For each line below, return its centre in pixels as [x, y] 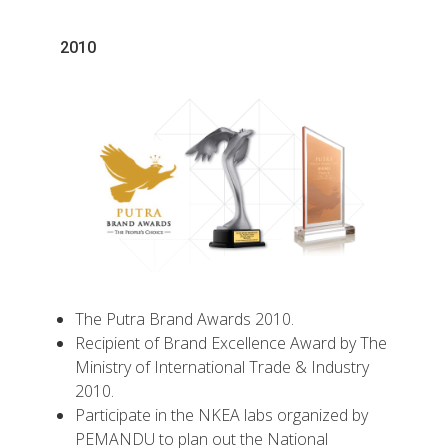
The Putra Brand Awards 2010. [184, 318]
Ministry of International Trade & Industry [222, 366]
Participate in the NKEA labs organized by [221, 414]
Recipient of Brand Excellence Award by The [231, 342]
